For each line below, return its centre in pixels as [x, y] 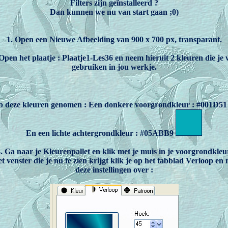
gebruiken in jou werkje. [114, 67]
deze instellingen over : [114, 170]
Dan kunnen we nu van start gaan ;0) [114, 12]
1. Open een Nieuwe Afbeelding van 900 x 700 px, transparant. [114, 39]
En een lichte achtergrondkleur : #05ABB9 [101, 133]
